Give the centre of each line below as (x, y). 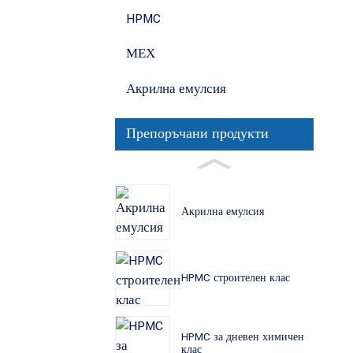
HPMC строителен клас (236, 278)
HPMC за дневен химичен (243, 337)
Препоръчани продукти (197, 134)
